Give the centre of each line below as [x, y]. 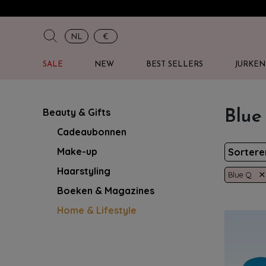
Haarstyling [84, 171]
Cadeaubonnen [92, 132]
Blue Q [240, 175]
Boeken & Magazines [106, 191]
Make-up [77, 151]
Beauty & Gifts [77, 112]
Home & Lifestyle [97, 210]
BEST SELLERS [174, 64]
